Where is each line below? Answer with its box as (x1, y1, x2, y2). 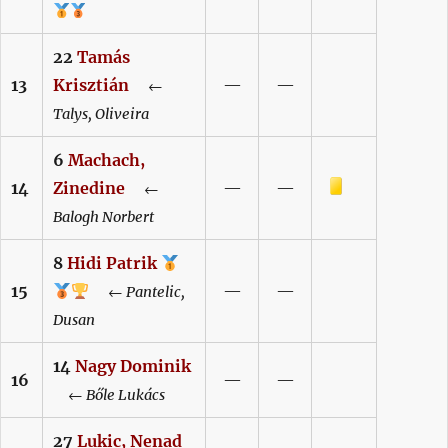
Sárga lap (230, 176, 303, 197)
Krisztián (53, 75, 129, 96)
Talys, (53, 105, 92, 124)
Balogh (53, 208, 99, 227)
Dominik (120, 356, 191, 377)
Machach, (68, 150, 145, 171)
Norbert (102, 208, 154, 227)
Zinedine (53, 178, 125, 199)
